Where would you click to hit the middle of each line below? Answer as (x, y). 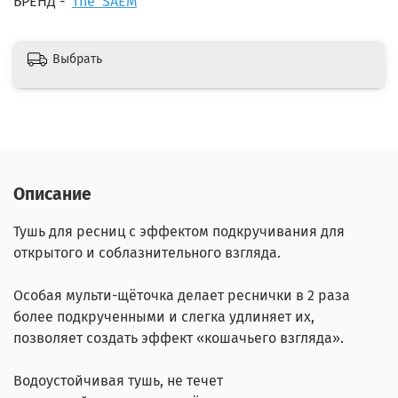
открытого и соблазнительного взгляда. (149, 252)
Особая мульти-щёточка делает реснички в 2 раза (182, 295)
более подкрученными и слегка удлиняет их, (164, 316)
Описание (52, 194)
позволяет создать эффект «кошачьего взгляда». (179, 338)
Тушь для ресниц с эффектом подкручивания (165, 231)
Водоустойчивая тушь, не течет (118, 380)
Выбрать (77, 60)
